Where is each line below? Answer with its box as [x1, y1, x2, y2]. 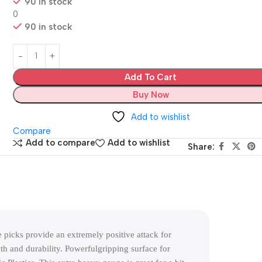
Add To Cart [125, 71, 177, 82]
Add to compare [26, 137, 96, 149]
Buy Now [132, 89, 169, 100]
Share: [187, 141, 215, 152]
